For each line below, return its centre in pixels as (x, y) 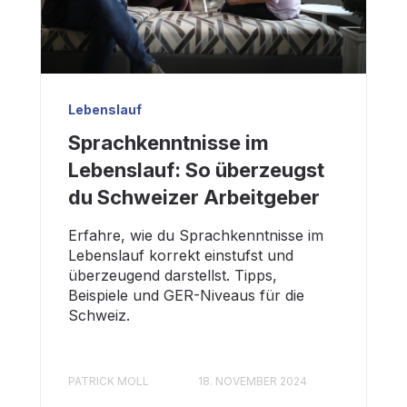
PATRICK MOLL (109, 382)
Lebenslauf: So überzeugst (196, 169)
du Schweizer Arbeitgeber (194, 197)
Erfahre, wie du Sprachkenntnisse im (196, 235)
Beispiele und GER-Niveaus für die (186, 295)
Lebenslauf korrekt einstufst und (181, 255)
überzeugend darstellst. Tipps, (173, 275)
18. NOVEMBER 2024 (253, 382)
